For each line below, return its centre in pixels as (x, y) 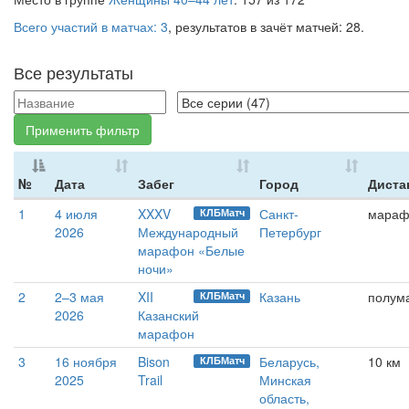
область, (284, 398)
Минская (285, 380)
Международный (188, 232)
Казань (280, 297)
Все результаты (73, 72)
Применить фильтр (83, 130)
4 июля (76, 214)
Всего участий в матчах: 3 (91, 26)
